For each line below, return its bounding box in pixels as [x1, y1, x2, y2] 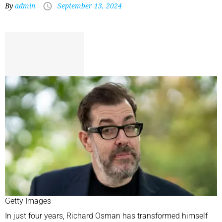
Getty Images [5, 196, 51, 206]
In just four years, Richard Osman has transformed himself [5, 211, 208, 221]
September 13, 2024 [57, 1, 122, 10]
